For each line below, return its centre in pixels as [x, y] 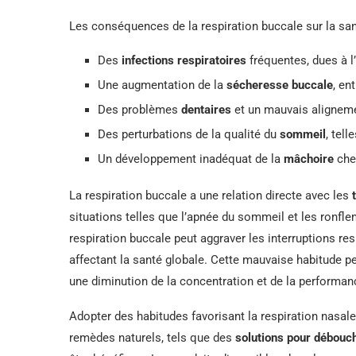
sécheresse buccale [280, 85]
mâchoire [309, 159]
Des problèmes [139, 109]
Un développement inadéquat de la [191, 159]
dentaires [206, 109]
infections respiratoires [184, 60]
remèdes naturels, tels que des [152, 337]
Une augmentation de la [162, 85]
